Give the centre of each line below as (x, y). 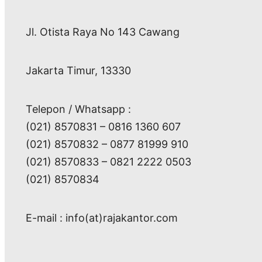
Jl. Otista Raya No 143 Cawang (103, 32)
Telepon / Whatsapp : (78, 109)
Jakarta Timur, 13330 (78, 70)
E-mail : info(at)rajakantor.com (102, 218)
